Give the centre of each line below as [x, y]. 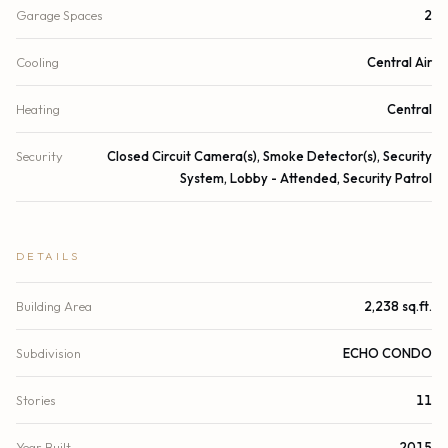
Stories [36, 400]
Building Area [54, 306]
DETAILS [48, 256]
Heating [38, 109]
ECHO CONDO [387, 353]
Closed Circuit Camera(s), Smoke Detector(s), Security [269, 156]
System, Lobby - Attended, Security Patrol [306, 178]
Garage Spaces [59, 15]
